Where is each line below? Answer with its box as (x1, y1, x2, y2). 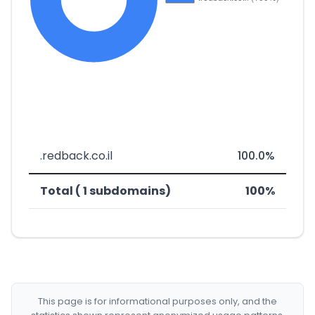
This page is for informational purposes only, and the (38, 295, 277, 308)
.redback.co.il (40, 148, 112, 164)
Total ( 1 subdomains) (40, 183, 171, 199)
